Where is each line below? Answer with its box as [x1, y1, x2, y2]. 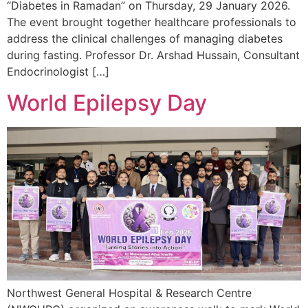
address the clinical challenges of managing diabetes [7, 32, 283, 46]
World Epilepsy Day [7, 89, 207, 116]
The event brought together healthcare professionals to [7, 15, 296, 30]
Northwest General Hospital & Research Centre [7, 285, 252, 300]
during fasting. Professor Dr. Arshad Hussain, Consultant [7, 48, 300, 63]
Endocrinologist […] [7, 65, 109, 79]
